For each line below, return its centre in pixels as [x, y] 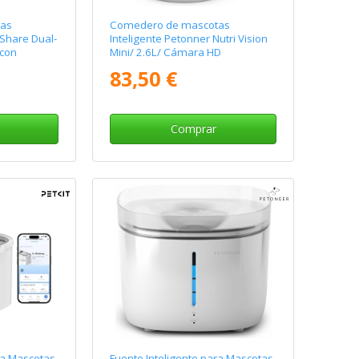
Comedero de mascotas [170, 24]
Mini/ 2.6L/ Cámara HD [166, 52]
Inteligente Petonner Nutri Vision [189, 38]
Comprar [193, 128]
